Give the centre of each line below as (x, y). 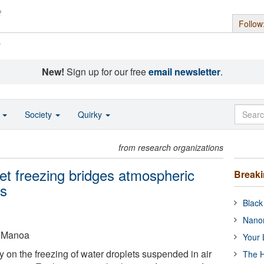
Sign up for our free (106, 72)
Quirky (91, 114)
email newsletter (184, 72)
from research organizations (171, 147)
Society (39, 114)
